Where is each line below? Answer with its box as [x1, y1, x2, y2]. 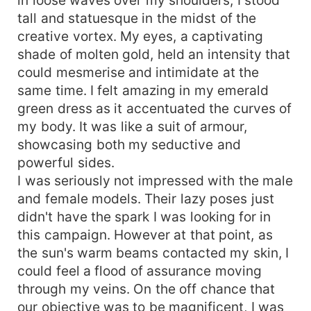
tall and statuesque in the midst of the [17, 9, 257, 26]
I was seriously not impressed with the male [17, 171, 294, 189]
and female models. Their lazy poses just [17, 190, 274, 207]
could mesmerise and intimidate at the [17, 63, 260, 81]
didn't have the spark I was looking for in [17, 208, 271, 225]
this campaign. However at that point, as [17, 226, 273, 243]
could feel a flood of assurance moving [17, 262, 262, 279]
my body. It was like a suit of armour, [17, 117, 248, 135]
